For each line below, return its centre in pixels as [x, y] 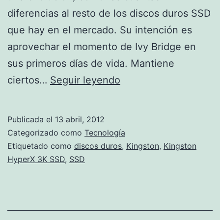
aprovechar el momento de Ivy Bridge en [102, 46]
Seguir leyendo [85, 80]
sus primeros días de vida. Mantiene [91, 63]
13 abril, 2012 [80, 119]
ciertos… [29, 80]
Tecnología [105, 132]
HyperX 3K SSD [36, 159]
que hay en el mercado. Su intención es [100, 30]
